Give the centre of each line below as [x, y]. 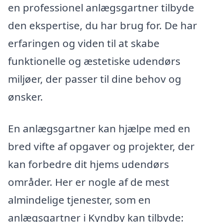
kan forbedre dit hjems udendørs [88, 164]
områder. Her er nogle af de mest [89, 182]
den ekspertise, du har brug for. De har [103, 26]
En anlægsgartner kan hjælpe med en [99, 129]
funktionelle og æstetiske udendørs [94, 61]
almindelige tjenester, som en [79, 200]
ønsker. [26, 97]
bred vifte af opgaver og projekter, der [101, 146]
